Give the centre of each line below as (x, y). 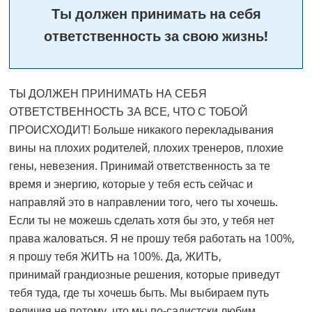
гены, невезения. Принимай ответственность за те (140, 166)
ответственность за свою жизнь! (156, 36)
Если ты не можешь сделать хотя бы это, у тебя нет (142, 220)
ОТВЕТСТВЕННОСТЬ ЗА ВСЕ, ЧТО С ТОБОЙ (129, 112)
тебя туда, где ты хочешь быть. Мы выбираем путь (139, 293)
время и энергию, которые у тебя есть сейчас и (131, 184)
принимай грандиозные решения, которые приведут (145, 275)
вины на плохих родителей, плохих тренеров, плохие (147, 148)
